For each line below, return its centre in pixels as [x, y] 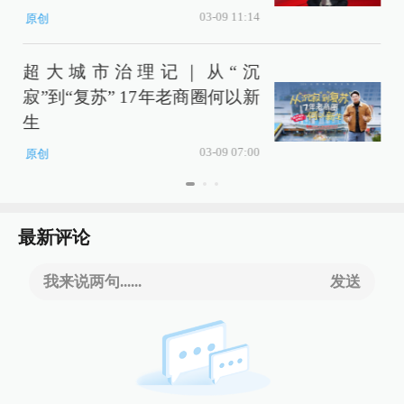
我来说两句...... [93, 282]
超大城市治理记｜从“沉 [141, 71]
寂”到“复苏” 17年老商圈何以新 [141, 96]
